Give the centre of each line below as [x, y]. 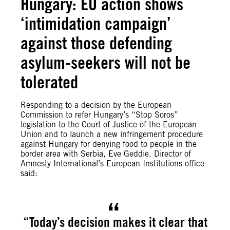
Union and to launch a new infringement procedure [112, 134]
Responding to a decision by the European [96, 105]
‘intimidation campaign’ [96, 23]
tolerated [49, 82]
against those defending [96, 43]
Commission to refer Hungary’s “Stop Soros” [99, 115]
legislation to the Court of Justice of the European [109, 124]
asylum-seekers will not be [106, 62]
